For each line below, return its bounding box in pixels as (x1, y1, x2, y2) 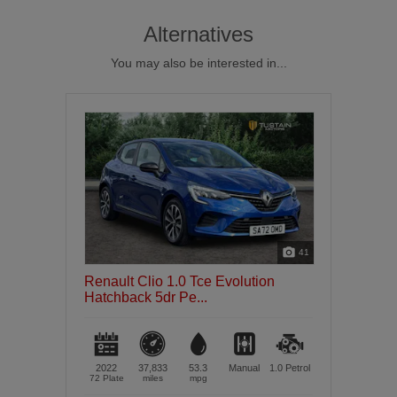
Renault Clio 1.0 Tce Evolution (83, 273, 275, 289)
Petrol (285, 362, 311, 373)
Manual (229, 362, 261, 373)
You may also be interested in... (110, 56, 287, 71)
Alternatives (144, 21, 253, 46)
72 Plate (89, 372, 124, 383)
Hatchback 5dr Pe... (83, 289, 207, 305)
